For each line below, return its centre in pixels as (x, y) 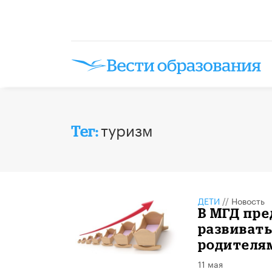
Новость (248, 200)
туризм (127, 128)
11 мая (210, 263)
